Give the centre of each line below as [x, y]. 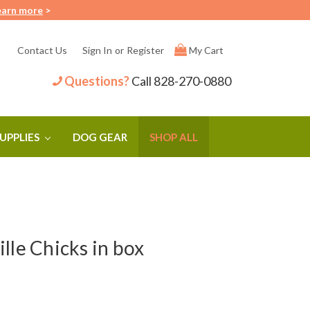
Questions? [97, 81]
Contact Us [43, 50]
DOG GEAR [100, 137]
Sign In [98, 50]
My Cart [206, 50]
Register [146, 50]
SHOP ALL [173, 137]
